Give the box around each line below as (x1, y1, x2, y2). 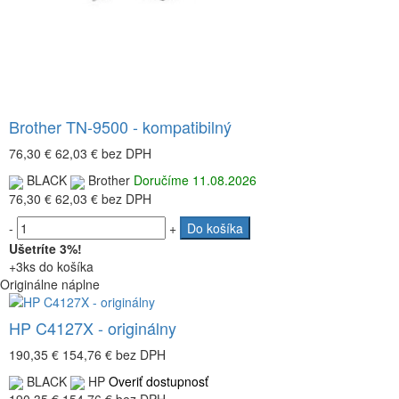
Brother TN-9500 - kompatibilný (9, 115, 232, 139)
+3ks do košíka (9, 256, 94, 275)
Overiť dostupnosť (109, 371, 208, 390)
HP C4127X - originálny (9, 315, 176, 339)
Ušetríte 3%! (9, 239, 82, 257)
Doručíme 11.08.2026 (134, 171, 256, 190)
